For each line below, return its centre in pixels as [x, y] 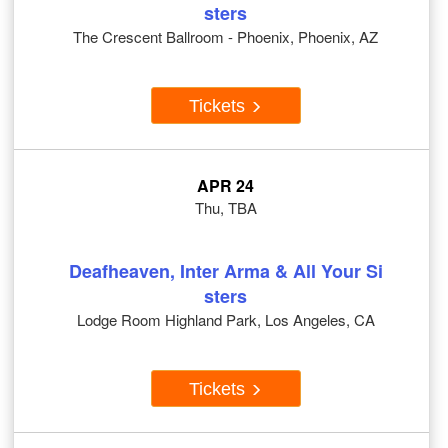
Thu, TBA [225, 208]
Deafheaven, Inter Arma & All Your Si [225, 271]
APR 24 [225, 186]
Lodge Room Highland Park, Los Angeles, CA [225, 320]
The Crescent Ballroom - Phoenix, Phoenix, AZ [225, 37]
